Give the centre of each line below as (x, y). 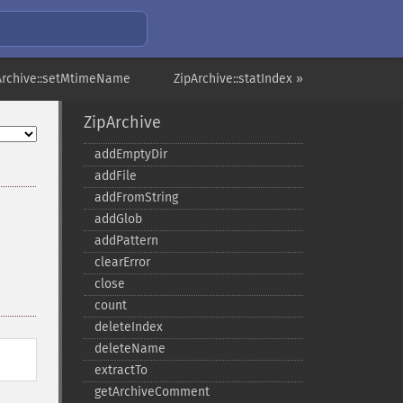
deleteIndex (128, 327)
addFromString (136, 197)
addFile (115, 176)
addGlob (118, 219)
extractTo (121, 370)
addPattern (126, 241)
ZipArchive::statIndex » (238, 79)
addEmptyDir (130, 154)
